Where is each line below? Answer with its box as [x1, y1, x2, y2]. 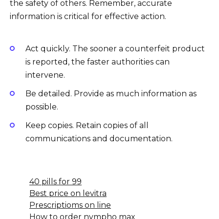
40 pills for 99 [29, 176, 82, 186]
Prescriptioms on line [29, 200, 111, 210]
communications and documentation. [25, 133, 173, 143]
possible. [25, 102, 58, 111]
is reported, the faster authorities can [25, 57, 170, 66]
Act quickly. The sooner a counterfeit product [25, 44, 205, 53]
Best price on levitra [29, 188, 107, 198]
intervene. [25, 70, 65, 80]
